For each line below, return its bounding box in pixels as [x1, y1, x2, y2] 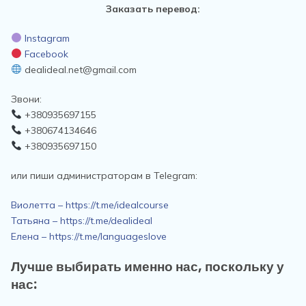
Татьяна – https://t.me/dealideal [11, 214, 152, 227]
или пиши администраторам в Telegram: [11, 169, 197, 182]
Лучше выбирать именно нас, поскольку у [11, 258, 284, 276]
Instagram [24, 32, 70, 44]
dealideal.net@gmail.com [21, 64, 137, 76]
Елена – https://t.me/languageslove [11, 230, 167, 242]
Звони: [11, 93, 42, 105]
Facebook [24, 48, 68, 60]
